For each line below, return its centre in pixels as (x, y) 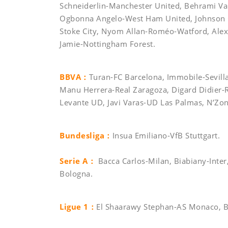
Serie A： (78, 161)
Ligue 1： (78, 207)
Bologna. (76, 174)
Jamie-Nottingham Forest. (107, 44)
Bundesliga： (86, 136)
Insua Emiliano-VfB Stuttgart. (166, 136)
